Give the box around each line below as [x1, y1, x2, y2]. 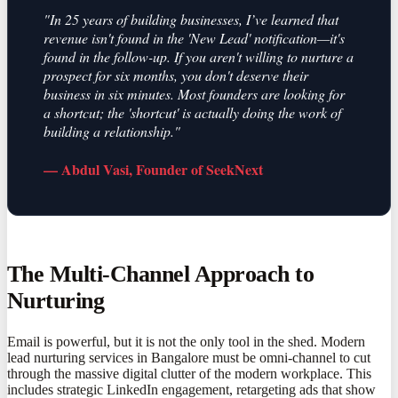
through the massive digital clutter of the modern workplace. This [7, 365, 371, 381]
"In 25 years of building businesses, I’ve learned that [44, 10, 338, 29]
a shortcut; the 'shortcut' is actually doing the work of [44, 103, 341, 123]
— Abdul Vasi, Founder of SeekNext [44, 159, 263, 180]
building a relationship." [44, 122, 180, 141]
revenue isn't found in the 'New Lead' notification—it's [44, 28, 345, 48]
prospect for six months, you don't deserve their [44, 66, 308, 85]
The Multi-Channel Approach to [7, 261, 314, 288]
